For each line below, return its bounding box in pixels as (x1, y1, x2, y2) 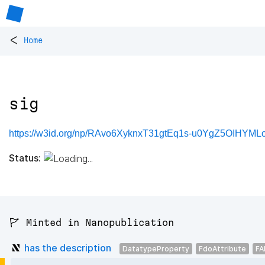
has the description (24, 241, 111, 254)
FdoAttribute (199, 244, 246, 253)
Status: (9, 151, 41, 164)
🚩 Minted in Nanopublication (9, 217, 174, 228)
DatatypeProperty (122, 244, 189, 253)
